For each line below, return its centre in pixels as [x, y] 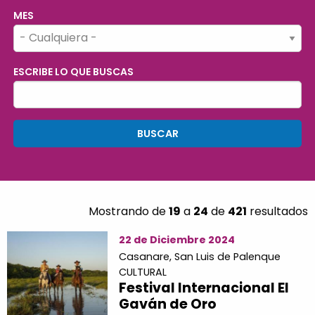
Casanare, [146, 256]
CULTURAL [142, 272]
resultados [277, 211]
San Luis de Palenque [227, 256]
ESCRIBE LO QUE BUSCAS [74, 71]
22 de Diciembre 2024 [176, 239]
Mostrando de [129, 211]
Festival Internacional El [204, 288]
